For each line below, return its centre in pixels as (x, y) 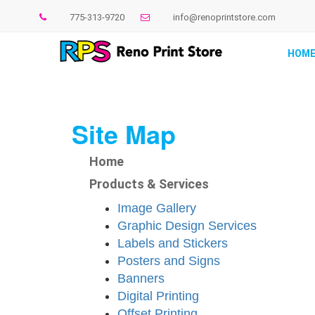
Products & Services (149, 184)
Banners (141, 278)
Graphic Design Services (187, 226)
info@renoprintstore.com (224, 17)
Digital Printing (158, 296)
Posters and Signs (169, 261)
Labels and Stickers (173, 243)
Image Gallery (157, 208)
